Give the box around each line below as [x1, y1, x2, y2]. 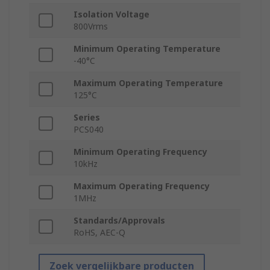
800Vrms [74, 20, 108, 33]
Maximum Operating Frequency [74, 180, 210, 192]
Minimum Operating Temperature [74, 43, 221, 55]
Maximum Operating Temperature [74, 77, 223, 89]
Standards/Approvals [74, 215, 165, 227]
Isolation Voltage [74, 8, 149, 20]
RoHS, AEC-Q [74, 227, 125, 239]
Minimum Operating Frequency [74, 146, 207, 158]
